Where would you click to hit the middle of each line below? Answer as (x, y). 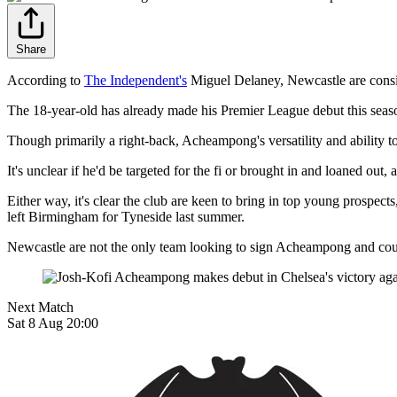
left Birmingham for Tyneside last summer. (126, 217)
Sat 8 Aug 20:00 (53, 323)
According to (46, 81)
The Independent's (136, 81)
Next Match (40, 307)
